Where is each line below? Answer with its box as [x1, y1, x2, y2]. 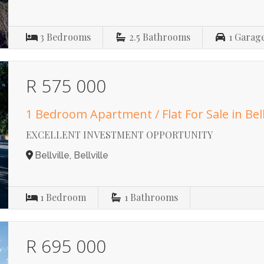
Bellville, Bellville [35, 150, 109, 161]
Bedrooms [47, 31, 91, 43]
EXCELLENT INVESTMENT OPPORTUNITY [26, 128, 213, 141]
